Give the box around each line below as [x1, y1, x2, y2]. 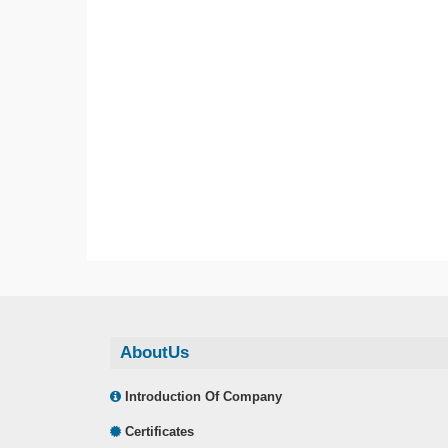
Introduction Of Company [120, 388, 282, 404]
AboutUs [119, 342, 189, 362]
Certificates [120, 423, 194, 439]
